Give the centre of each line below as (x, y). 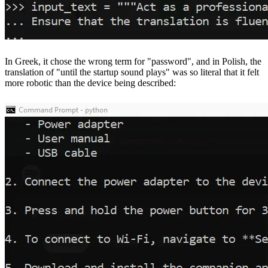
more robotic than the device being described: (90, 83)
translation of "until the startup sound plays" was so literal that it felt (132, 72)
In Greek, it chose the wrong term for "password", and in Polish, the (133, 62)
